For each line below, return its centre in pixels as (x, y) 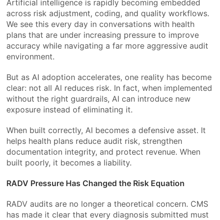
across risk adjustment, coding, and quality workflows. (108, 13)
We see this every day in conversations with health (101, 24)
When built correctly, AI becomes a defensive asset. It (106, 130)
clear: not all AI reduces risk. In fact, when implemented (110, 88)
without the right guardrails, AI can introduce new (99, 98)
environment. (31, 56)
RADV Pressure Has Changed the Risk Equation (96, 183)
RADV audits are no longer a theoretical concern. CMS (108, 204)
